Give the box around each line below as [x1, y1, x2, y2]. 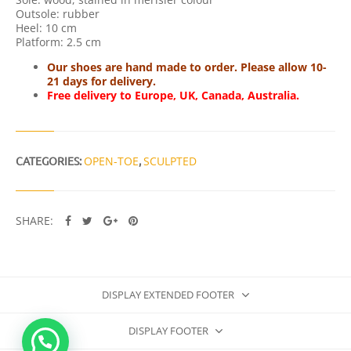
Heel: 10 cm [16, 20, 77, 36]
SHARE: [16, 212, 56, 228]
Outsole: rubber [16, 6, 100, 22]
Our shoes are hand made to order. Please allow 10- [47, 60, 327, 75]
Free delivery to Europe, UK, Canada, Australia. [47, 88, 299, 103]
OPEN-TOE [84, 154, 139, 169]
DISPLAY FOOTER [128, 323, 208, 338]
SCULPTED [143, 154, 197, 169]
